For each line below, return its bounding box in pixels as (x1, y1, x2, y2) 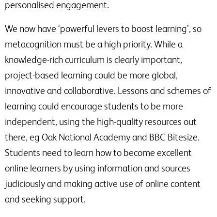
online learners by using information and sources (5, 163, 190, 174)
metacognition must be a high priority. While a (5, 39, 183, 50)
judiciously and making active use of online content (5, 178, 201, 189)
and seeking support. (5, 194, 86, 205)
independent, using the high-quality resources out (5, 116, 197, 127)
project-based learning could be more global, (5, 70, 178, 81)
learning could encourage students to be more (5, 101, 183, 112)
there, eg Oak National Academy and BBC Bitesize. (5, 132, 200, 143)
